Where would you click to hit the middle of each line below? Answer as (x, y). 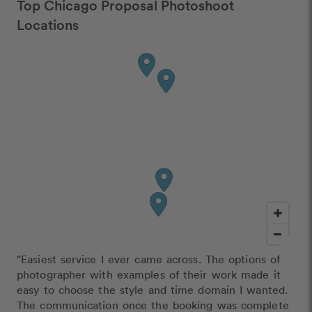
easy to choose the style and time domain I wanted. (153, 290)
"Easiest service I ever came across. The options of (149, 259)
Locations (48, 24)
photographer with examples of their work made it (149, 275)
